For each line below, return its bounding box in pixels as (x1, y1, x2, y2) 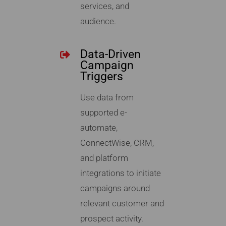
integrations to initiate (80, 168, 161, 179)
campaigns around (80, 183, 150, 194)
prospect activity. (80, 213, 143, 224)
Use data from (80, 92, 134, 103)
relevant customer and (80, 198, 164, 209)
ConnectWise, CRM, (80, 138, 154, 148)
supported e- (80, 107, 127, 118)
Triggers (80, 70, 123, 84)
